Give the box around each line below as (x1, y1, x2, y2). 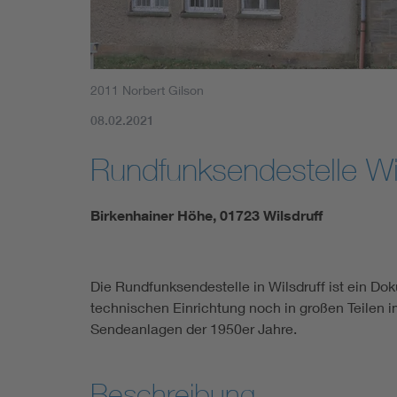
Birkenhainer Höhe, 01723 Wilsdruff (90, 206, 323, 224)
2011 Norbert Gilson (90, 82, 204, 97)
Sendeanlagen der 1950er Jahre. (90, 319, 297, 337)
